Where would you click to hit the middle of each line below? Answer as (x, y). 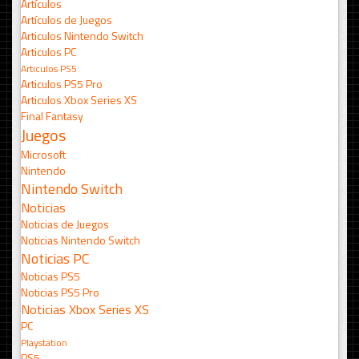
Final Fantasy (52, 115)
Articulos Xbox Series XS (79, 99)
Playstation (44, 342)
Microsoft (43, 154)
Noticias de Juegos (65, 224)
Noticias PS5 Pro (60, 292)
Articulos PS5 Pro (62, 83)
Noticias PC (55, 258)
